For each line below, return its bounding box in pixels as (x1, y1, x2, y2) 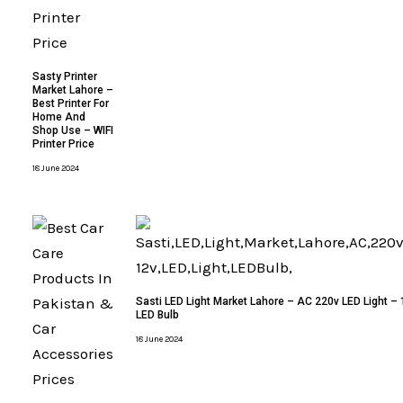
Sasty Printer (32, 69, 98, 83)
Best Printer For (32, 96, 110, 110)
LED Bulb (136, 308, 180, 321)
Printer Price (32, 137, 95, 150)
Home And (32, 110, 86, 123)
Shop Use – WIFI (32, 123, 114, 137)
